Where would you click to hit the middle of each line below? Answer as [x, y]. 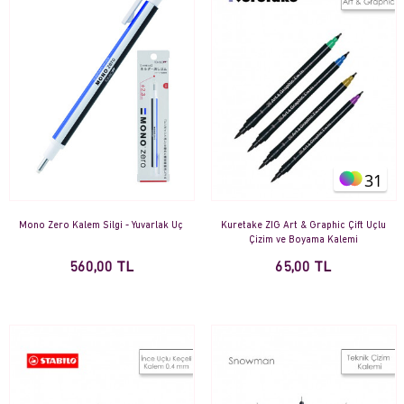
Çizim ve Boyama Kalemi [303, 241]
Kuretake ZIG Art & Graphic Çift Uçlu [303, 226]
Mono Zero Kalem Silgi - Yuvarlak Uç [101, 226]
